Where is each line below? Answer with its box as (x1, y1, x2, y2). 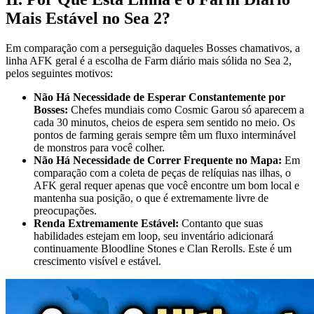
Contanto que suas (179, 217, 263, 229)
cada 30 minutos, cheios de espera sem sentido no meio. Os (34, 116, 295, 128)
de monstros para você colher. (34, 141, 165, 153)
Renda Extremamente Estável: (34, 217, 179, 229)
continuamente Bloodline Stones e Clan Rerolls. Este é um (34, 242, 292, 254)
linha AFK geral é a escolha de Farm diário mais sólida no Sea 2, (6, 54, 292, 67)
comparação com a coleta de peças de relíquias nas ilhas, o (34, 166, 291, 179)
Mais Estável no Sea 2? (6, 8, 170, 27)
